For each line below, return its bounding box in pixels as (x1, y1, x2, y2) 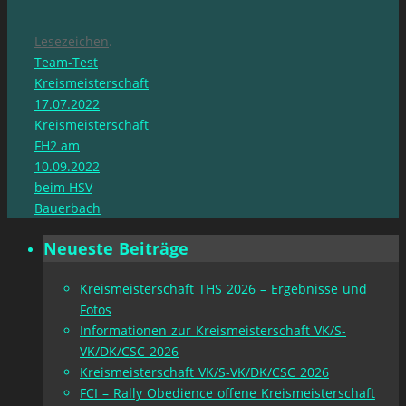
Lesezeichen (34, 32, 109, 50)
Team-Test (34, 53, 98, 71)
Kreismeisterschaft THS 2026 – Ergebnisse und (80, 279, 367, 297)
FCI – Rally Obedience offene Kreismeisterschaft (80, 383, 375, 401)
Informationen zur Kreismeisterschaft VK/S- (80, 321, 346, 339)
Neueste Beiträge (43, 237, 188, 259)
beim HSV (34, 178, 92, 196)
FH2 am (34, 136, 80, 154)
